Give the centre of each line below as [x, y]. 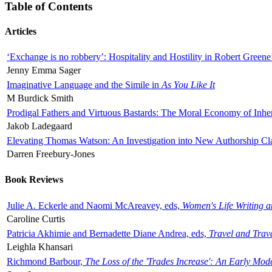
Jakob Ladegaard [39, 126]
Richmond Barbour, [46, 261]
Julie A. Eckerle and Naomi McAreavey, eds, [94, 205]
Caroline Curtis [36, 219]
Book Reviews [34, 180]
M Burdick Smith [40, 98]
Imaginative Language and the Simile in [84, 85]
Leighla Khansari [40, 246]
